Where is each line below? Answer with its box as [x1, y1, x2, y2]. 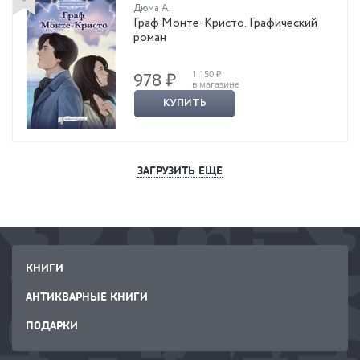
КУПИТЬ [162, 95, 207, 111]
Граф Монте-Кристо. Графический [133, 14, 317, 32]
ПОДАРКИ [26, 317, 78, 332]
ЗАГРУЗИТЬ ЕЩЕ [137, 162, 223, 177]
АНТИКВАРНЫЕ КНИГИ [26, 288, 148, 303]
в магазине [192, 77, 239, 90]
